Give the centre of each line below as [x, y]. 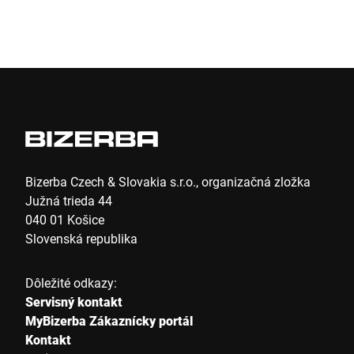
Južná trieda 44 [69, 200]
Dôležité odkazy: [71, 282]
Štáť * [31, 175]
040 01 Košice [65, 219]
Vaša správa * [58, 255]
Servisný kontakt [74, 301]
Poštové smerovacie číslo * [94, 63]
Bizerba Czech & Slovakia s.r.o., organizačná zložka [168, 181]
